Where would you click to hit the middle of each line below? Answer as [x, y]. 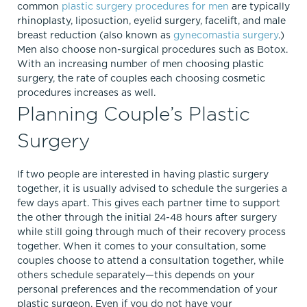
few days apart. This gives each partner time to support [149, 203]
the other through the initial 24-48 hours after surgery [147, 217]
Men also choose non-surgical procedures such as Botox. [152, 49]
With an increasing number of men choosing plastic [140, 64]
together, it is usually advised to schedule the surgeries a [152, 188]
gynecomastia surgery [226, 35]
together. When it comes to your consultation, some [142, 246]
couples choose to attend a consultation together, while [150, 260]
